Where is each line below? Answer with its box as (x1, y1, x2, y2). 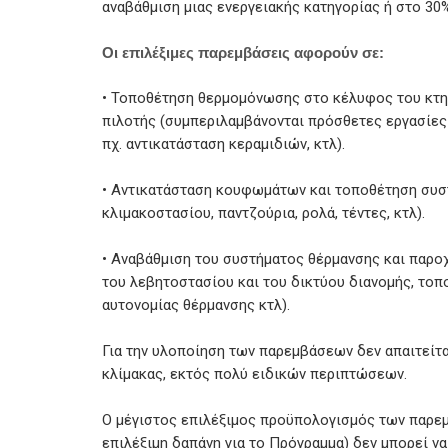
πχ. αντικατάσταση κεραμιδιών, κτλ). (102, 134, 345, 153)
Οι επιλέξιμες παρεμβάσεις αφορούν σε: (102, 43, 384, 61)
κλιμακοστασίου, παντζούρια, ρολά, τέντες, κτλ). (102, 203, 425, 222)
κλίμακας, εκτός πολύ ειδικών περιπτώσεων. (102, 364, 407, 383)
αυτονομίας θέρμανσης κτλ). (102, 295, 290, 314)
